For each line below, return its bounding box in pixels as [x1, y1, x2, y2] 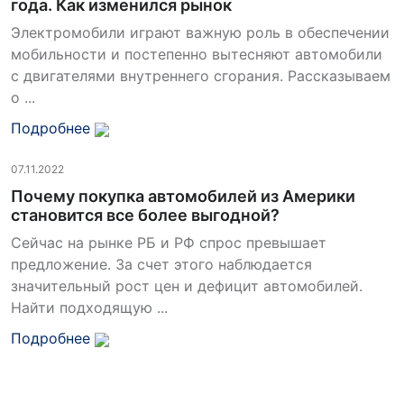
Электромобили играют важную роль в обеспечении [11, 23, 390, 41]
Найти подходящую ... [11, 298, 168, 317]
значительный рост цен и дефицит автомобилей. [11, 277, 363, 295]
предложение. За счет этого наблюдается [11, 255, 312, 273]
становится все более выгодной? [11, 206, 280, 225]
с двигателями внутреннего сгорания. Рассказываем [11, 67, 390, 85]
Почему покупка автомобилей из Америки [11, 187, 355, 206]
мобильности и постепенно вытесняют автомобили [11, 45, 382, 63]
